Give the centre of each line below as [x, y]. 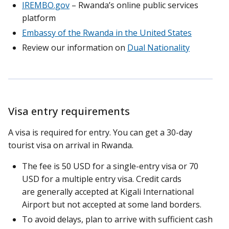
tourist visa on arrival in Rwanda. [72, 145]
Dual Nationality [158, 47]
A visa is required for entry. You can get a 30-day [100, 132]
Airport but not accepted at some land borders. [113, 204]
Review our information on [75, 47]
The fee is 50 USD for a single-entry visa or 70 [110, 166]
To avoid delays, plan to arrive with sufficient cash [117, 219]
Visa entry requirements [69, 111]
